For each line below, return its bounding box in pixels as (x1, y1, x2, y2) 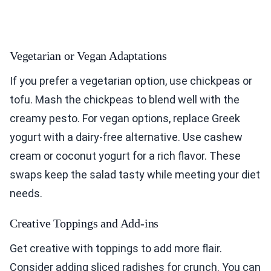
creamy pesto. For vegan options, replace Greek (10, 112, 240, 125)
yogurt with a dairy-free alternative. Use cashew (10, 131, 243, 143)
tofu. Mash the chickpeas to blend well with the (10, 93, 240, 106)
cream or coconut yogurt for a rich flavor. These (10, 149, 241, 162)
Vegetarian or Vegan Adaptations (10, 49, 167, 62)
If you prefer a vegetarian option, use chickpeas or (10, 74, 252, 87)
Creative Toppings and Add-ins (10, 217, 159, 230)
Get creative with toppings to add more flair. (10, 242, 222, 255)
